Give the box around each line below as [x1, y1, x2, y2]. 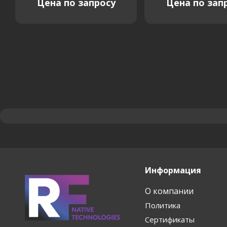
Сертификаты [144, 214, 195, 224]
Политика [144, 200, 180, 210]
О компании [144, 185, 194, 197]
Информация [144, 164, 201, 176]
